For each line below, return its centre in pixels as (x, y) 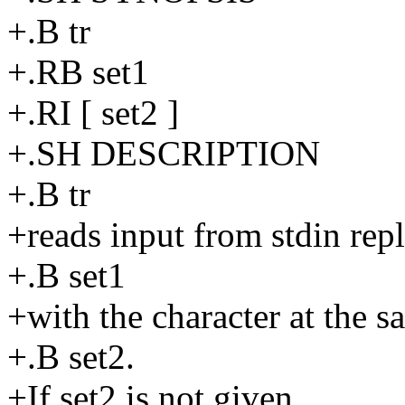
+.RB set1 (78, 71)
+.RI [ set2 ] (93, 112)
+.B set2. (71, 356)
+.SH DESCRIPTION (164, 153)
